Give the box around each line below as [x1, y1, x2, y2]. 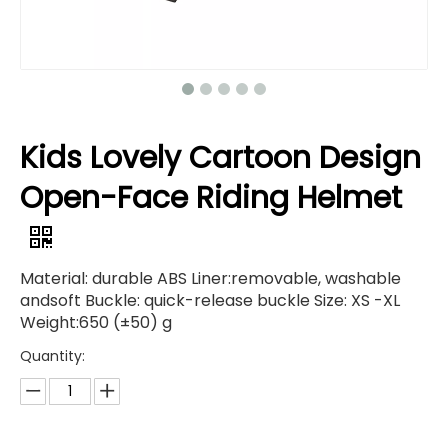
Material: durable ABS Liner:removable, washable [20, 267, 401, 290]
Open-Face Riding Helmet [20, 177, 402, 219]
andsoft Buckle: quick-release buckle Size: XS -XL [20, 289, 400, 312]
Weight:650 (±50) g [20, 311, 172, 334]
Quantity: [20, 346, 85, 366]
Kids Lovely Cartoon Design [20, 137, 421, 179]
